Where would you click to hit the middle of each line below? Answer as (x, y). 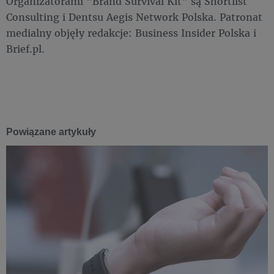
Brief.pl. (25, 48)
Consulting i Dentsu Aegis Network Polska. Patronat (134, 17)
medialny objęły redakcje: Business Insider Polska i (131, 32)
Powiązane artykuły (51, 131)
